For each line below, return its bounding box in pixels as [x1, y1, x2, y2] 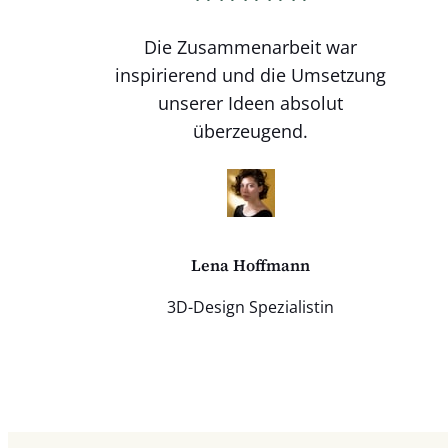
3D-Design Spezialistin [167, 296, 335, 319]
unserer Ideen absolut [158, 90, 344, 115]
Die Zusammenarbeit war [144, 34, 358, 59]
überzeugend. [193, 118, 309, 143]
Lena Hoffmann [191, 254, 311, 277]
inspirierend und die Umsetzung [115, 62, 387, 87]
